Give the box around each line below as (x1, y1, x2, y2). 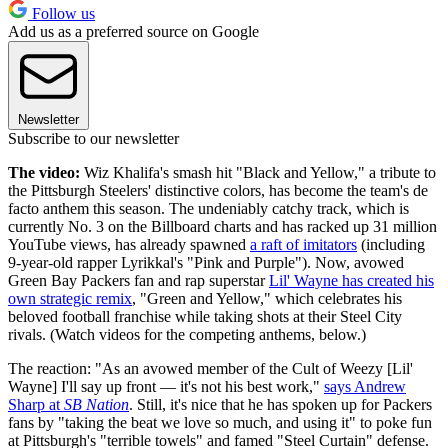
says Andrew (324, 377, 406, 395)
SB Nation (64, 395, 129, 413)
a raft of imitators (250, 235, 357, 253)
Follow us (28, 4, 95, 22)
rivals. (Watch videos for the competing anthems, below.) (8, 325, 366, 343)
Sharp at (8, 395, 64, 413)
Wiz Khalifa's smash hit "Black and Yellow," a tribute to (80, 163, 436, 181)
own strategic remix (8, 289, 132, 307)
